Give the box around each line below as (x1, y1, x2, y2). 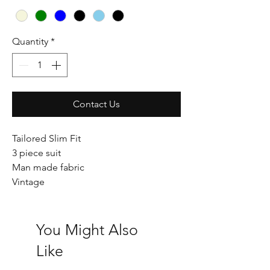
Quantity (12, 36, 48, 48)
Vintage (12, 176, 45, 188)
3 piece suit (12, 147, 63, 159)
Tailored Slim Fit (12, 133, 81, 145)
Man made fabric (12, 162, 84, 174)
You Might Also (36, 221, 138, 239)
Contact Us (73, 98, 120, 110)
